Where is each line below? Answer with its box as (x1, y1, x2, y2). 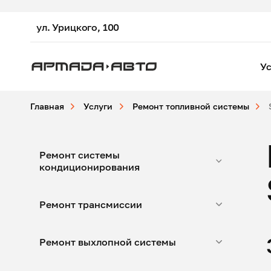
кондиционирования (39, 161, 140, 173)
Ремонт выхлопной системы (39, 236, 176, 248)
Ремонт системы (39, 149, 120, 161)
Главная (30, 101, 64, 111)
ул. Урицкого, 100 (36, 21, 120, 33)
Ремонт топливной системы (132, 101, 249, 111)
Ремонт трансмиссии (39, 198, 142, 211)
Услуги (83, 101, 113, 111)
